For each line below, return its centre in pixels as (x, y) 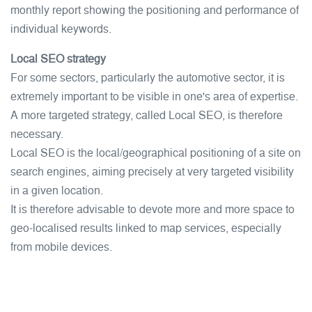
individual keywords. (61, 29)
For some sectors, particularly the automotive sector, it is (148, 78)
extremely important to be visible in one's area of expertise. (154, 96)
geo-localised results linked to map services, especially (146, 228)
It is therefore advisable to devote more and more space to (153, 209)
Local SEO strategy (58, 59)
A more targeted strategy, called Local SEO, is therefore (147, 115)
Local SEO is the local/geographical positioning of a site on (156, 153)
